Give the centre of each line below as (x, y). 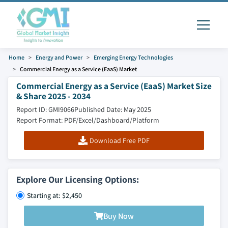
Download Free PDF (119, 140)
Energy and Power (59, 57)
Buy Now (119, 216)
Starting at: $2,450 (54, 195)
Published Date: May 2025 (113, 109)
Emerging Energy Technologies (133, 57)
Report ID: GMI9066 (45, 109)
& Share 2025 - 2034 (53, 96)
